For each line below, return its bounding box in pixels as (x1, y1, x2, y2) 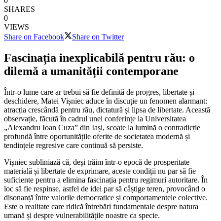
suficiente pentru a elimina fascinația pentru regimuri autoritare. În (4, 175, 208, 184)
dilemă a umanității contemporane (4, 64, 179, 77)
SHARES (4, 4, 35, 13)
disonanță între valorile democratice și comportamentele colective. (4, 193, 208, 202)
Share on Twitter (72, 32, 124, 41)
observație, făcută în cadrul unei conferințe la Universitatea (4, 114, 186, 123)
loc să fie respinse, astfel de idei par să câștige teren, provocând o (4, 184, 205, 193)
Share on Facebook (4, 32, 64, 41)
